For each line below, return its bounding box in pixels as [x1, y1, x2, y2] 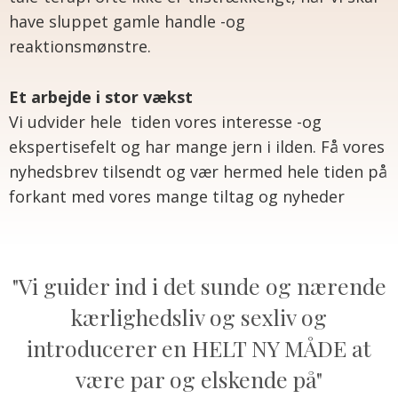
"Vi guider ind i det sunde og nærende [12, 271, 386, 301]
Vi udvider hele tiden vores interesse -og [9, 111, 322, 133]
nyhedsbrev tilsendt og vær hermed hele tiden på [9, 161, 387, 183]
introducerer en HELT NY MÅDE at [27, 333, 371, 363]
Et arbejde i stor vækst [9, 86, 193, 108]
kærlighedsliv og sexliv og [71, 302, 327, 332]
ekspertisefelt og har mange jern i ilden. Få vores [9, 136, 385, 158]
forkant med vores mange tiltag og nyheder [9, 186, 354, 208]
